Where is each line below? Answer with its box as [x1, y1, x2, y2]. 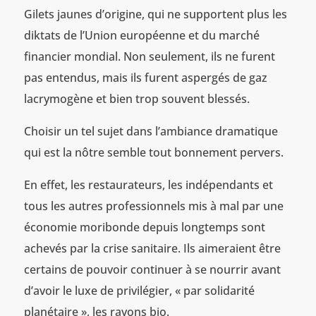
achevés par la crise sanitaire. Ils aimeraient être [23, 240, 281, 256]
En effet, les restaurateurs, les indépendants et [23, 176, 273, 193]
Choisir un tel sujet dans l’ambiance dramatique [23, 123, 278, 139]
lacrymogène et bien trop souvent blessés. [23, 90, 250, 107]
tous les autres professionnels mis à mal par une [23, 197, 284, 214]
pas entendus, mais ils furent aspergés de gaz [23, 69, 267, 85]
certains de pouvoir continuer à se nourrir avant [23, 261, 281, 277]
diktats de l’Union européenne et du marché [23, 27, 260, 43]
